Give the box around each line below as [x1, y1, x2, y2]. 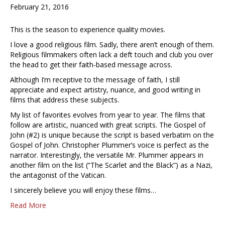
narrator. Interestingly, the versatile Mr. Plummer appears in [10, 150, 203, 160]
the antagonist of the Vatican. [10, 170, 106, 180]
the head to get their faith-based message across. [10, 60, 172, 70]
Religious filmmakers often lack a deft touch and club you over [10, 50, 213, 60]
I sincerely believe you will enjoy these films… [10, 185, 156, 195]
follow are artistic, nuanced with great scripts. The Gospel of [10, 120, 205, 130]
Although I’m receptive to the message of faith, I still [10, 75, 180, 85]
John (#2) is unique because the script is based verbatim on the [10, 130, 214, 140]
